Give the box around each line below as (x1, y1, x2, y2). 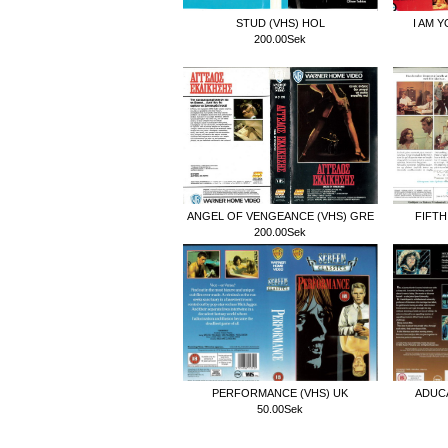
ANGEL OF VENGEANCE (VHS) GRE (186, 209, 374, 222)
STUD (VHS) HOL (235, 16, 325, 29)
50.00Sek (257, 402, 303, 415)
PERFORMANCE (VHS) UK (212, 386, 348, 399)
